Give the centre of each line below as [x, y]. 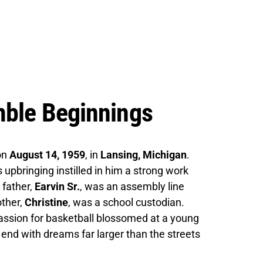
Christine [46, 202]
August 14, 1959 [47, 154]
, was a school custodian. [126, 202]
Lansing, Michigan [144, 154]
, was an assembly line [132, 186]
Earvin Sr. [57, 186]
